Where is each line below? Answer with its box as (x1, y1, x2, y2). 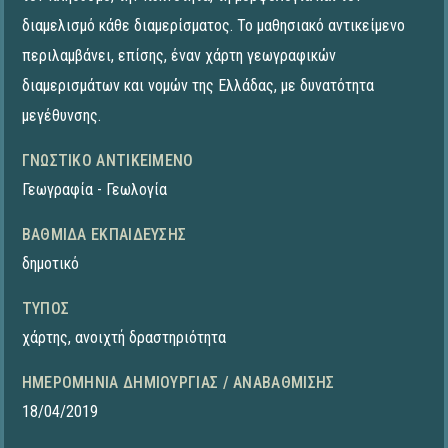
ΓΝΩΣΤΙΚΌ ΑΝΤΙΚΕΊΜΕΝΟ (21, 151, 194, 171)
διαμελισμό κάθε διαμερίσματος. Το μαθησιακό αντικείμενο (21, 16, 405, 36)
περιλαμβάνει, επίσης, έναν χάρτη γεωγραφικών (21, 46, 336, 66)
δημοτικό (21, 254, 79, 274)
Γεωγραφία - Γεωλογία (21, 180, 167, 200)
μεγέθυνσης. (21, 106, 101, 126)
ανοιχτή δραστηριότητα (74, 328, 226, 348)
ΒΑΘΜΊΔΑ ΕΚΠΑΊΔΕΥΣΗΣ (21, 225, 187, 245)
